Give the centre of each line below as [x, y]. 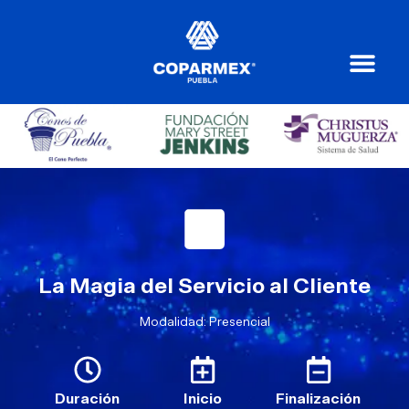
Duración [88, 399]
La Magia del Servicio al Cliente [204, 287]
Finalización [319, 399]
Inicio [203, 399]
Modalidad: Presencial [204, 322]
